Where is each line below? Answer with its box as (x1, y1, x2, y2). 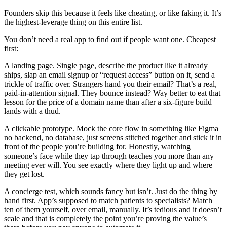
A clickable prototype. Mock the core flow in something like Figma (4, 124, 218, 133)
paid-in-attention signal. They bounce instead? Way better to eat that (4, 88, 220, 97)
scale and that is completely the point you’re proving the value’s (4, 214, 207, 223)
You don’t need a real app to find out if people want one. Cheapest (4, 34, 216, 44)
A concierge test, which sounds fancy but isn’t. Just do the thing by (4, 186, 217, 196)
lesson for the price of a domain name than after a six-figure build (4, 97, 212, 106)
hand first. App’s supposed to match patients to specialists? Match (4, 196, 212, 205)
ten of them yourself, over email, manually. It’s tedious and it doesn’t (4, 205, 222, 214)
